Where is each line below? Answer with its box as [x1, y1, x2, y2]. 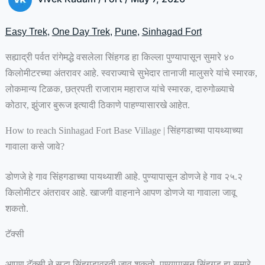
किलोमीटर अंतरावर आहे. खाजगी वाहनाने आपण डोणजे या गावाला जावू [5, 188, 236, 198]
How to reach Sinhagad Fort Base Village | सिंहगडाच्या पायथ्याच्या [5, 125, 243, 136]
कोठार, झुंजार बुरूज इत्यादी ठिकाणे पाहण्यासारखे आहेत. [5, 100, 192, 111]
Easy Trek [5, 27, 47, 37]
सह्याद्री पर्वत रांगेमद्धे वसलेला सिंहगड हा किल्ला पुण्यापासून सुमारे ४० [5, 52, 234, 63]
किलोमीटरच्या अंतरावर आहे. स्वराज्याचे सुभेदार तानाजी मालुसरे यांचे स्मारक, [5, 68, 257, 79]
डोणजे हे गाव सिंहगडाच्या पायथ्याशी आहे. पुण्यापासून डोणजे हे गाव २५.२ [5, 172, 243, 182]
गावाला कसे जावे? [5, 141, 64, 152]
